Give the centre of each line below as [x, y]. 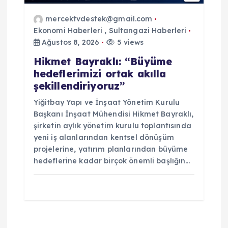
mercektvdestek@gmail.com [99, 19]
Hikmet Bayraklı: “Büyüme [103, 62]
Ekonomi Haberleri [68, 31]
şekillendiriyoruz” [79, 86]
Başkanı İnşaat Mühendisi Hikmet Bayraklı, [113, 114]
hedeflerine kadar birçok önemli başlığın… [112, 161]
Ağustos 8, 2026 [69, 42]
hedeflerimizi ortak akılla [100, 74]
